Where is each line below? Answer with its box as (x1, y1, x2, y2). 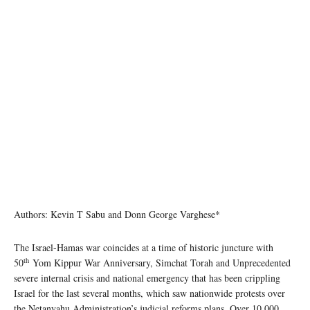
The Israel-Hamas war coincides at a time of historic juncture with (14, 241, 273, 255)
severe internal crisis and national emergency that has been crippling (14, 271, 280, 285)
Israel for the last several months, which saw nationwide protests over (14, 286, 285, 300)
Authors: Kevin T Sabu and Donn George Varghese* (14, 208, 220, 221)
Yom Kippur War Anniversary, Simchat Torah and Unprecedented (29, 256, 291, 270)
